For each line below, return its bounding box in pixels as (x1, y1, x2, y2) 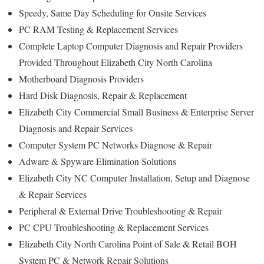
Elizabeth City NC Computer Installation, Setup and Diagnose (19, 171, 250, 184)
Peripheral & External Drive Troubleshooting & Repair (19, 204, 225, 217)
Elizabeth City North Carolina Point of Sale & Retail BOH (19, 237, 237, 250)
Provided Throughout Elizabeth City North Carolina (19, 56, 212, 69)
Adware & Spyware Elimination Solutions (19, 155, 179, 168)
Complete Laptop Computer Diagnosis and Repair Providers (19, 39, 243, 52)
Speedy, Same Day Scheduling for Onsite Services (19, 6, 209, 19)
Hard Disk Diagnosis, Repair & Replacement (19, 89, 193, 102)
